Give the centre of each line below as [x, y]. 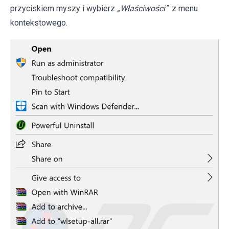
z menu [184, 8]
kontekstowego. [39, 22]
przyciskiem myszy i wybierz [63, 8]
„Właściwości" [141, 8]
